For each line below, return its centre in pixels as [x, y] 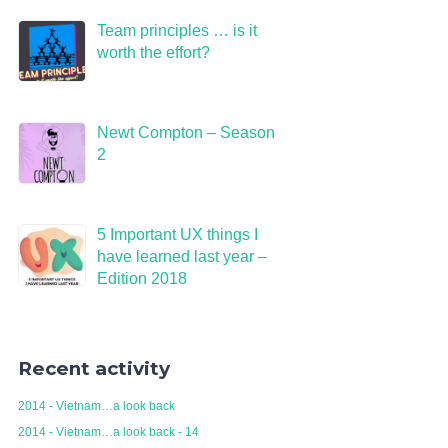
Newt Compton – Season [185, 132]
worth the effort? [153, 52]
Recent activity [94, 368]
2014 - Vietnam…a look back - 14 [108, 432]
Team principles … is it [176, 30]
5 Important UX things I [177, 234]
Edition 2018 [141, 278]
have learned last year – [181, 256]
